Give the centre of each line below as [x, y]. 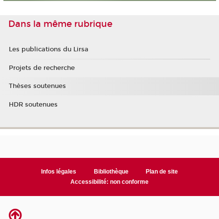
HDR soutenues [33, 104]
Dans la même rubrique [60, 24]
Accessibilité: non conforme [109, 182]
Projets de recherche [42, 68]
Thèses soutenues [37, 86]
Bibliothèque [111, 171]
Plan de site [162, 171]
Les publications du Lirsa [48, 50]
